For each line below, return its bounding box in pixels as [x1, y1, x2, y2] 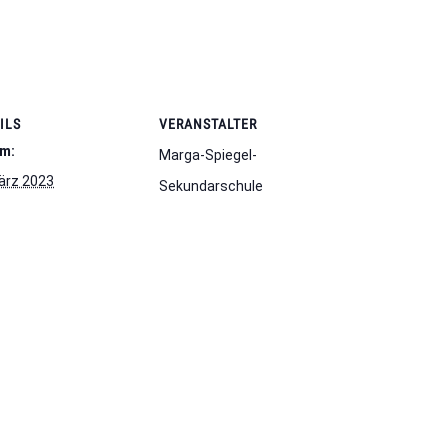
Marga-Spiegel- [159, 147, 257, 163]
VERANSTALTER [159, 116, 257, 132]
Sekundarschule [159, 178, 263, 194]
